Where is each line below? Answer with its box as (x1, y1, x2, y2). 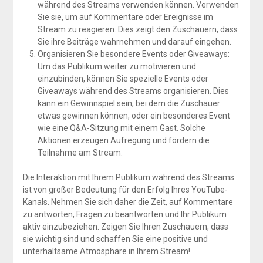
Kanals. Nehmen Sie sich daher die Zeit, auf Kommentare (22, 197, 233, 207)
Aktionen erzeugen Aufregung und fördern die (37, 135, 210, 145)
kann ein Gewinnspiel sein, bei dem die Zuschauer (37, 98, 220, 108)
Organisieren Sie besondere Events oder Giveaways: (37, 49, 230, 59)
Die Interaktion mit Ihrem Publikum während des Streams (22, 172, 234, 182)
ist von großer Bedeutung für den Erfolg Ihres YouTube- (22, 184, 228, 194)
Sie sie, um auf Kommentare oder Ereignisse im (37, 12, 213, 22)
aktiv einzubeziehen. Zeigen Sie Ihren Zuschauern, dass (22, 221, 228, 231)
